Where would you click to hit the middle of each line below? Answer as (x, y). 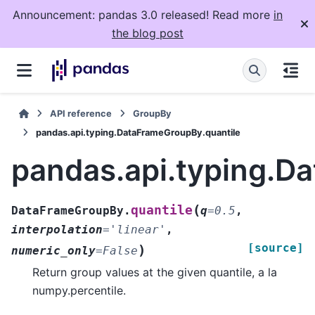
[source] (276, 247)
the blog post (148, 33)
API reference (81, 114)
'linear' (138, 229)
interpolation (57, 229)
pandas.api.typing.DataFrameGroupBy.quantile (138, 133)
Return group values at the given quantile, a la (155, 272)
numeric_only (53, 250)
